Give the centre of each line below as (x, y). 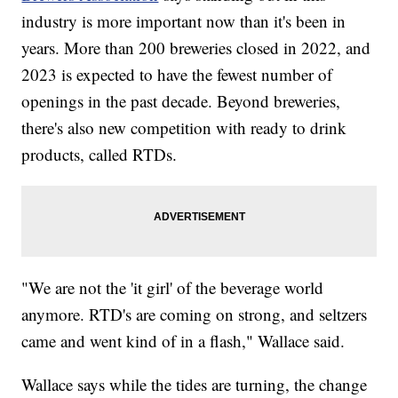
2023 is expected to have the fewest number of (177, 74)
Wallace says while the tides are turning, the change (195, 384)
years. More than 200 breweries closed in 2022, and (196, 47)
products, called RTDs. (99, 154)
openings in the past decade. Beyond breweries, (181, 100)
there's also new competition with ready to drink (184, 127)
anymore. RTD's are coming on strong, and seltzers (195, 314)
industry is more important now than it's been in (184, 20)
